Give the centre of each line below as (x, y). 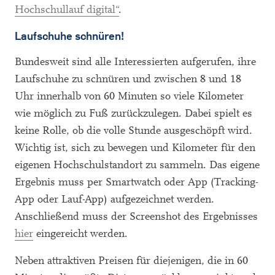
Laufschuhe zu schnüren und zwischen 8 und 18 (128, 79)
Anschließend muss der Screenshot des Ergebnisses (136, 216)
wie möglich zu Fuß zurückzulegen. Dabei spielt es (134, 113)
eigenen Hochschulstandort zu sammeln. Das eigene (137, 165)
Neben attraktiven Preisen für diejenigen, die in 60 (131, 261)
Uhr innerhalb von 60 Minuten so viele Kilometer (129, 96)
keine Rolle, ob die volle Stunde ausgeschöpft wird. (134, 130)
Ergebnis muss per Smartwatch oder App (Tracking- (137, 182)
